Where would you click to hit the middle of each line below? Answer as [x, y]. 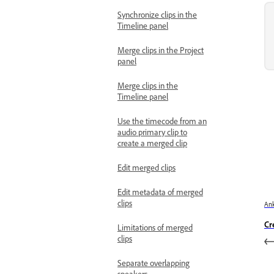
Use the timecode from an [162, 121]
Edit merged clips [146, 168]
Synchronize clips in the [157, 15]
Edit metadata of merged [160, 192]
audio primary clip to [152, 132]
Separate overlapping [154, 263]
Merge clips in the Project [161, 50]
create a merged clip [152, 143]
